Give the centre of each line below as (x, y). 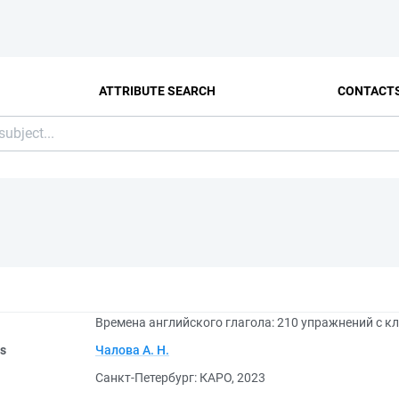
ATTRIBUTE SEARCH (158, 90)
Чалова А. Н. (132, 350)
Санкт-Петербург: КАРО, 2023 (180, 378)
